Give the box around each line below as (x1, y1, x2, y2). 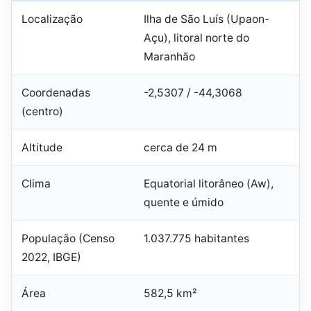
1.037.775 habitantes (144, 232, 249, 246)
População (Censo (22, 232, 115, 246)
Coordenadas (22, 86, 90, 100)
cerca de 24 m (144, 141, 217, 155)
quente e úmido (144, 196, 224, 210)
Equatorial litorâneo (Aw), (144, 177, 274, 191)
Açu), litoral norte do (144, 31, 249, 45)
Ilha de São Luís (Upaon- (144, 12, 269, 26)
